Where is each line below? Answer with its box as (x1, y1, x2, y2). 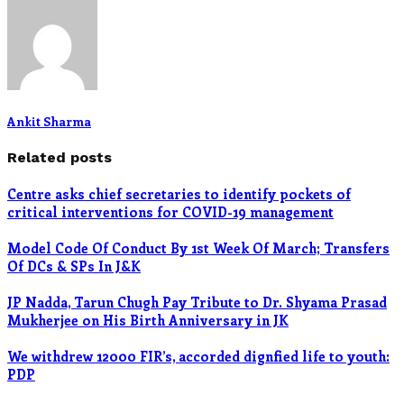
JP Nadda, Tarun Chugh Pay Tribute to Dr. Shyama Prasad (7, 292, 387, 311)
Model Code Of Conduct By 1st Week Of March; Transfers (7, 239, 390, 258)
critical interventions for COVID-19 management (7, 203, 334, 222)
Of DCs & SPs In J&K (7, 257, 141, 276)
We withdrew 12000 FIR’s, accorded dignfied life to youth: (7, 346, 390, 365)
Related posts (7, 148, 112, 166)
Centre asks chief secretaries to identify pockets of (7, 185, 351, 204)
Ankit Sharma (7, 113, 91, 129)
